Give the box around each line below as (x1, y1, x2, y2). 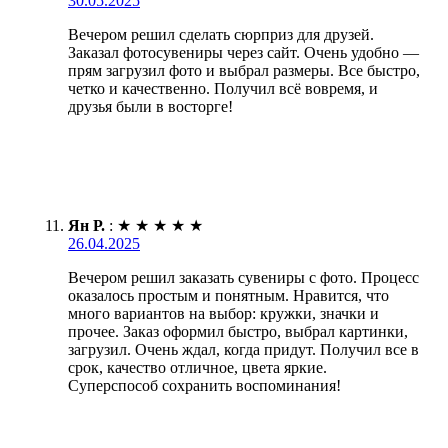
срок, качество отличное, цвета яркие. (68, 358, 327, 376)
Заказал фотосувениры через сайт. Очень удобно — (68, 43, 419, 61)
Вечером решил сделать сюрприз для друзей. (68, 25, 374, 43)
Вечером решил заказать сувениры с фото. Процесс (68, 268, 419, 286)
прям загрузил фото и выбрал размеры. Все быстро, (68, 61, 420, 79)
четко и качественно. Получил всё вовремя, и (68, 79, 378, 97)
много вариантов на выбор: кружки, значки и (68, 304, 379, 322)
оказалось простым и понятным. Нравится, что (68, 286, 389, 304)
